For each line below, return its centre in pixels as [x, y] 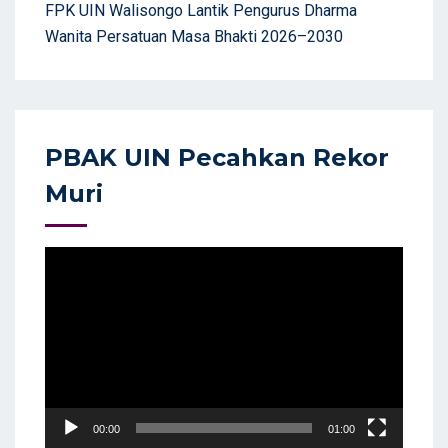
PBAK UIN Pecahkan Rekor [217, 158]
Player [66, 285]
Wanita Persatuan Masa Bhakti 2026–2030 [194, 37]
